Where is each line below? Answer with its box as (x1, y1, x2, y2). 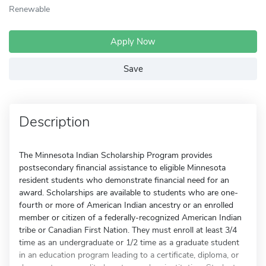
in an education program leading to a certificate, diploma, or (19, 249, 239, 261)
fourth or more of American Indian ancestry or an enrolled (19, 199, 233, 211)
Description (19, 112, 90, 131)
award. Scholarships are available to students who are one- (19, 187, 238, 198)
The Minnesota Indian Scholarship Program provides (19, 150, 213, 161)
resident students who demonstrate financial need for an (19, 175, 229, 186)
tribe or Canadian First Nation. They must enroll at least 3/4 (19, 224, 237, 236)
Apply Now (110, 36, 156, 47)
